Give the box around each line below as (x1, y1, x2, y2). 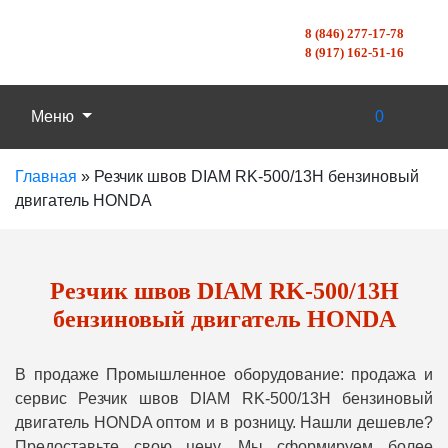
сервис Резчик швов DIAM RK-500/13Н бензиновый (15, 390, 433, 407)
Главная (15, 168, 77, 185)
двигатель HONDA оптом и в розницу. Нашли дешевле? (15, 414, 433, 431)
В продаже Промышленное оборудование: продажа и (15, 366, 433, 383)
